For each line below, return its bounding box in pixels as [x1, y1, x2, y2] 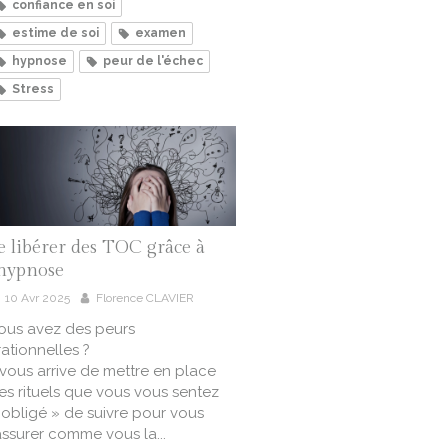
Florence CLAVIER [96, 290, 194, 305]
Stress [12, 82, 54, 97]
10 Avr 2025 [5, 290, 70, 305]
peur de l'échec [103, 54, 203, 69]
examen [135, 26, 186, 41]
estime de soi [12, 26, 99, 41]
